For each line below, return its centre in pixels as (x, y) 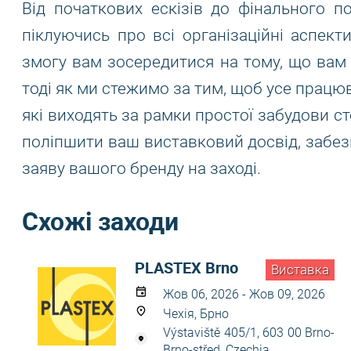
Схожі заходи (100, 221)
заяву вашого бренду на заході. (141, 168)
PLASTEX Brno (186, 268)
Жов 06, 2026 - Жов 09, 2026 (244, 294)
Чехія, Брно (196, 314)
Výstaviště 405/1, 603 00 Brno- (249, 333)
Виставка (300, 270)
